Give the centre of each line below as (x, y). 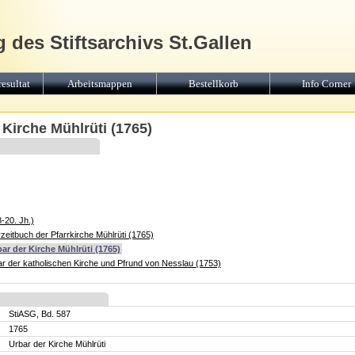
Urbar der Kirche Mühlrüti (57, 344)
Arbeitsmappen (100, 84)
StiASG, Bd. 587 (40, 314)
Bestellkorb (213, 84)
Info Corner (326, 84)
